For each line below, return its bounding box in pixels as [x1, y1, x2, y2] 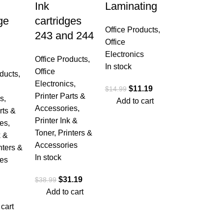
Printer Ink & [35, 116, 78, 125]
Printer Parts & [35, 92, 85, 100]
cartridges [35, 15, 82, 27]
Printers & [58, 129, 92, 137]
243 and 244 [35, 29, 94, 42]
